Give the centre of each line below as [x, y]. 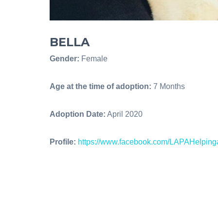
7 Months [168, 86]
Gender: [64, 58]
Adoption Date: [78, 114]
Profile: [63, 142]
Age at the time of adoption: [100, 86]
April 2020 [124, 114]
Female [93, 58]
